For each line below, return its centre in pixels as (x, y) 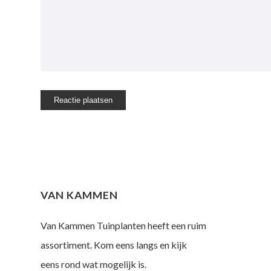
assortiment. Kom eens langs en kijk (114, 244)
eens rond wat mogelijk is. (93, 264)
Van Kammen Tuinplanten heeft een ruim (123, 225)
